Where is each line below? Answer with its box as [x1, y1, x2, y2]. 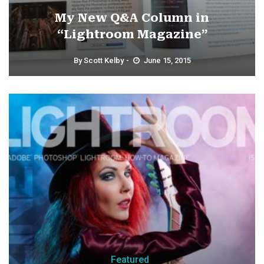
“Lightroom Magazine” [57, 27, 207, 41]
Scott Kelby [83, 56, 124, 65]
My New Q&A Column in [55, 11, 209, 25]
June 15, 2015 [143, 56, 191, 65]
